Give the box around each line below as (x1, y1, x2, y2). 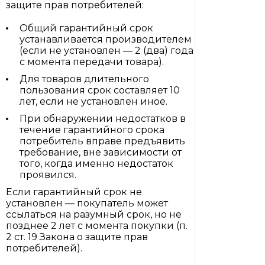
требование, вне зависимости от (20, 147, 182, 158)
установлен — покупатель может (6, 198, 168, 209)
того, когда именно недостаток (20, 158, 173, 169)
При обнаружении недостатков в (20, 113, 186, 124)
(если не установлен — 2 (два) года (20, 45, 193, 56)
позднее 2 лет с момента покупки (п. (6, 220, 188, 231)
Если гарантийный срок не (6, 186, 142, 198)
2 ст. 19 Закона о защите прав (6, 231, 148, 243)
